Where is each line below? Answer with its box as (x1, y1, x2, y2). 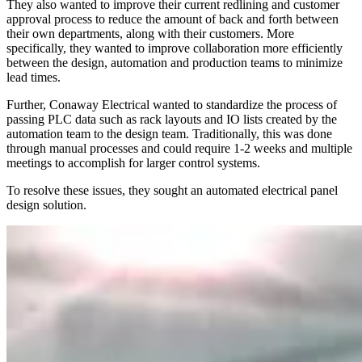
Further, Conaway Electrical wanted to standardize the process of (6, 97, 337, 112)
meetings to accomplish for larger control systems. (6, 155, 267, 170)
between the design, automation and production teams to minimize (6, 55, 343, 69)
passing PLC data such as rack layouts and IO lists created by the (6, 112, 337, 126)
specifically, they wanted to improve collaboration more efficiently (6, 40, 343, 55)
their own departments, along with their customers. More (6, 26, 294, 40)
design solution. (6, 197, 86, 212)
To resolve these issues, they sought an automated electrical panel (6, 183, 338, 197)
